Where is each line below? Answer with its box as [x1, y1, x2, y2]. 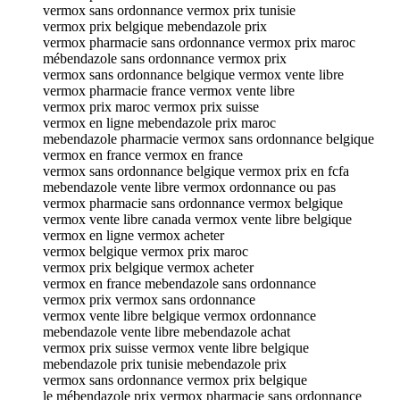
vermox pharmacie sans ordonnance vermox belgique [43, 195, 343, 211]
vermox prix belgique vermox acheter [43, 259, 254, 275]
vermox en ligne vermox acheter [43, 227, 224, 243]
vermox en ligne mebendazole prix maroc [43, 114, 276, 130]
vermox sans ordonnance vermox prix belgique [43, 371, 307, 387]
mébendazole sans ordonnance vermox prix [43, 50, 287, 66]
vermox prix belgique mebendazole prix [43, 18, 267, 34]
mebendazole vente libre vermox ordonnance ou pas [43, 179, 336, 195]
